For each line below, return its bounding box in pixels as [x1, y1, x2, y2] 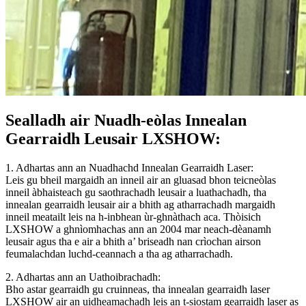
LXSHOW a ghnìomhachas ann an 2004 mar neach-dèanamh [5, 223, 271, 236]
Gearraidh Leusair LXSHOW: [5, 130, 221, 148]
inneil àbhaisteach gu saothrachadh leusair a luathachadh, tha [5, 186, 266, 199]
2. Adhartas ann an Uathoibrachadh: [5, 271, 161, 283]
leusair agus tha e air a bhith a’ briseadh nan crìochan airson [5, 236, 261, 248]
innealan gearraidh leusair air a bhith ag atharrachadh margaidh [5, 199, 275, 211]
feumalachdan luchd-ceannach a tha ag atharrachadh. [5, 248, 233, 260]
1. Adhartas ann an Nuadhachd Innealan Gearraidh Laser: [5, 162, 253, 174]
